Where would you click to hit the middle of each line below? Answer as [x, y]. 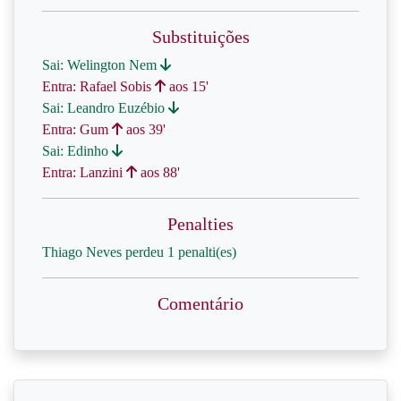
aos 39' [144, 129]
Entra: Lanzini [84, 172]
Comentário [200, 303]
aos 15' [187, 86]
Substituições [200, 37]
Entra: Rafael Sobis [98, 86]
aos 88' [158, 172]
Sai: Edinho [77, 151]
